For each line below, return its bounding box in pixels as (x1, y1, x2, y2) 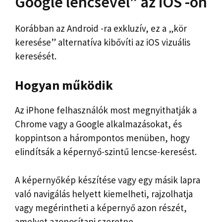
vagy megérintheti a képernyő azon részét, (15, 201, 187, 214)
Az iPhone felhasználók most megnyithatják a (15, 104, 197, 116)
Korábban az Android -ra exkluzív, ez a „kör (15, 22, 187, 34)
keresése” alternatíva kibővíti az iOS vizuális (15, 36, 190, 48)
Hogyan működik (15, 77, 113, 94)
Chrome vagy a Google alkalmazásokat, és (15, 118, 182, 130)
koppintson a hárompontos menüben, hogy (15, 132, 190, 144)
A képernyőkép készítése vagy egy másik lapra (15, 173, 200, 186)
